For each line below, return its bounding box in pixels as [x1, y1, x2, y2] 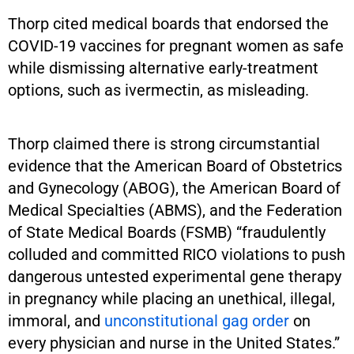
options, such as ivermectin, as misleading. [8, 80, 309, 100]
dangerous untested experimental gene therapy [8, 266, 341, 286]
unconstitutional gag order [104, 311, 289, 330]
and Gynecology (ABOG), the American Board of [8, 178, 341, 198]
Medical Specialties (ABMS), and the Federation [8, 200, 342, 220]
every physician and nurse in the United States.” [8, 333, 340, 352]
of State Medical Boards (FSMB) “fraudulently [8, 222, 326, 242]
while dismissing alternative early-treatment [8, 58, 318, 77]
